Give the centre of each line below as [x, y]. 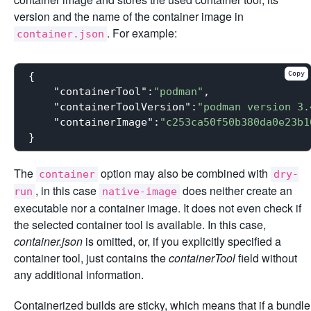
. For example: [142, 33]
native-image [140, 191]
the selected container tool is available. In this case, [140, 224]
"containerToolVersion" [122, 107]
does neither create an [236, 190]
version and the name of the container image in [129, 16]
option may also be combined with [184, 173]
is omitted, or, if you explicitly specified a [182, 241]
